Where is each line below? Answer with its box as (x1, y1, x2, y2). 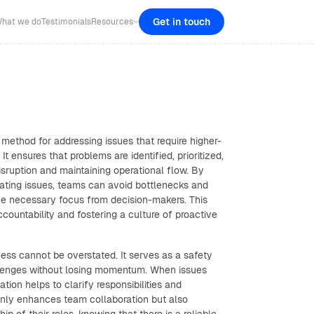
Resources (91, 16, 133, 27)
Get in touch (153, 15, 210, 28)
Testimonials (41, 16, 91, 27)
